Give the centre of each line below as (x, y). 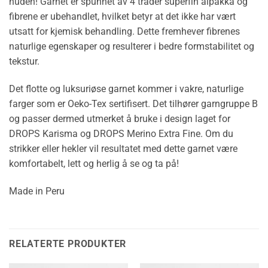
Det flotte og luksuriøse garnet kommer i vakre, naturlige (126, 89)
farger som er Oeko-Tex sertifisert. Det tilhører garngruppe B (133, 103)
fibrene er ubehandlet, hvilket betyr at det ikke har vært (122, 16)
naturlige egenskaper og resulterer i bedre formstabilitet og (132, 46)
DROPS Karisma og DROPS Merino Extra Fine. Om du (121, 133)
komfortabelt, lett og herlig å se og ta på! (94, 163)
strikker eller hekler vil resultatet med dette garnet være (123, 148)
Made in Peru (37, 191)
